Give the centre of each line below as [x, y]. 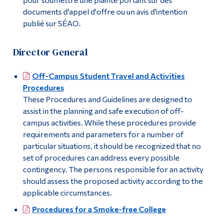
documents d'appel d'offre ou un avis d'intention [105, 12]
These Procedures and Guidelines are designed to [107, 99]
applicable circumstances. [67, 193]
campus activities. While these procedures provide [109, 123]
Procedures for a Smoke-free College [99, 209]
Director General [50, 52]
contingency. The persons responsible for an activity [113, 169]
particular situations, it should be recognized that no [112, 146]
